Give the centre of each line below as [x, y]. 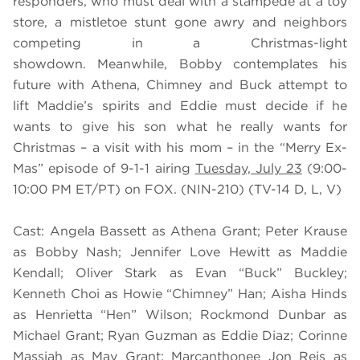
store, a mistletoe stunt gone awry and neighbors [180, 22]
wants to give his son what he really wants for [180, 127]
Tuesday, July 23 [248, 169]
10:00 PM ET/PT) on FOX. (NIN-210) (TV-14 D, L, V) [177, 190]
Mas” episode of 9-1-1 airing [104, 169]
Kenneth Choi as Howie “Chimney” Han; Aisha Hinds [180, 294]
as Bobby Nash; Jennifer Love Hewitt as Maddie [180, 252]
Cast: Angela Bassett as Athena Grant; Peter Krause [180, 231]
